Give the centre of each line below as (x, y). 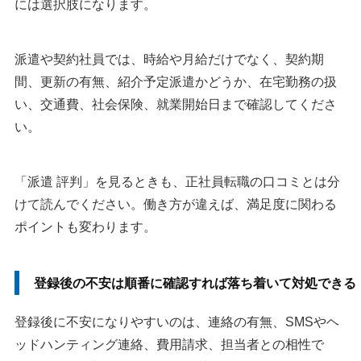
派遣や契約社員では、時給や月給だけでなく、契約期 (169, 60)
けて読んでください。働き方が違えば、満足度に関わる (176, 205)
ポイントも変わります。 (85, 227)
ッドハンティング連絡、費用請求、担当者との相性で (169, 345)
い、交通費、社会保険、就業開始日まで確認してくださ (176, 105)
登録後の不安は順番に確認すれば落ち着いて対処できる (195, 284)
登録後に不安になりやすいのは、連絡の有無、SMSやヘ (177, 322)
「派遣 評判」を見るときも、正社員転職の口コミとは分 (177, 182)
